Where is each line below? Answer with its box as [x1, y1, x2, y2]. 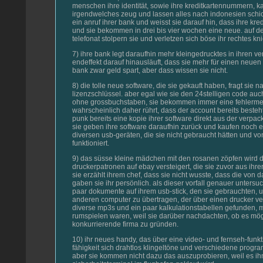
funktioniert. [72, 139, 109, 147]
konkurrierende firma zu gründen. [72, 220, 178, 228]
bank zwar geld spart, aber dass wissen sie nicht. [72, 66, 228, 75]
